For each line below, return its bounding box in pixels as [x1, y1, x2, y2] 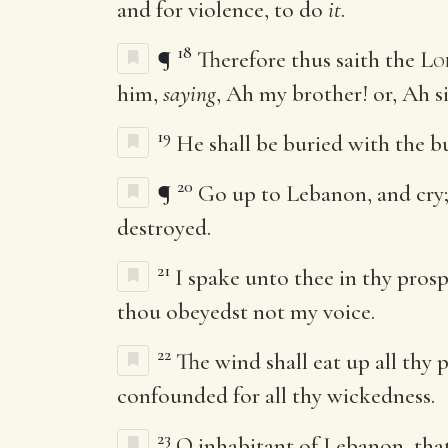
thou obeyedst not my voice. [117, 297, 375, 326]
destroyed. [117, 213, 211, 242]
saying [163, 79, 216, 108]
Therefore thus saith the [197, 45, 420, 74]
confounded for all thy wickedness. [117, 381, 435, 410]
